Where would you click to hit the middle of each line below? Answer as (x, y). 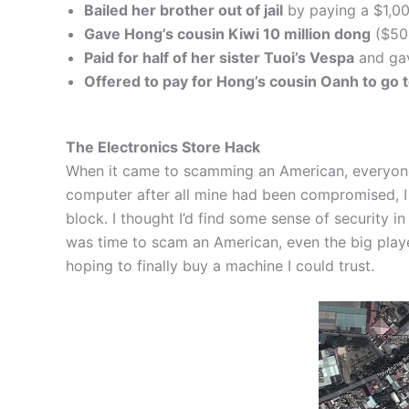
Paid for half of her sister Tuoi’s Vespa (219, 58)
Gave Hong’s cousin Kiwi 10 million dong (227, 34)
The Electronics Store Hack (163, 147)
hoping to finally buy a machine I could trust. (220, 266)
